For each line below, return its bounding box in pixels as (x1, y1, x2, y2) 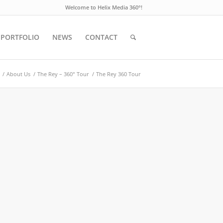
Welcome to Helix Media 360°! (65, 3, 142, 11)
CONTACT (85, 32, 118, 42)
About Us (6, 70, 30, 78)
